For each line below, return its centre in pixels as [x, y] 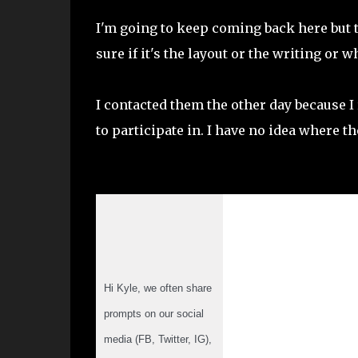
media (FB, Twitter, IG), [157, 339]
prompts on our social [153, 314]
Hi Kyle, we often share [157, 288]
